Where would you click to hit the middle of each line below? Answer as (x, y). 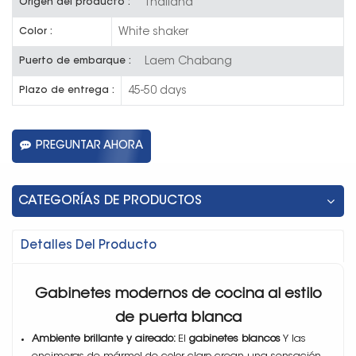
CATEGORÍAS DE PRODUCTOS (110, 201)
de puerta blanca (178, 318)
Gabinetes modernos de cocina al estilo (178, 294)
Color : (36, 31)
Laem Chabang (188, 62)
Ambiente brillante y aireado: (105, 339)
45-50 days (157, 91)
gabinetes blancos (235, 339)
